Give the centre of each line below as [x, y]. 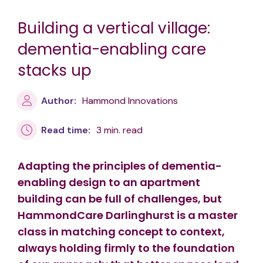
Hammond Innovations [130, 101]
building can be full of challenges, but [120, 199]
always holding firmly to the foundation [126, 248]
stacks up [55, 71]
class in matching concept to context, [121, 232]
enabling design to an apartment [109, 183]
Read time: [66, 130]
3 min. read [119, 130]
